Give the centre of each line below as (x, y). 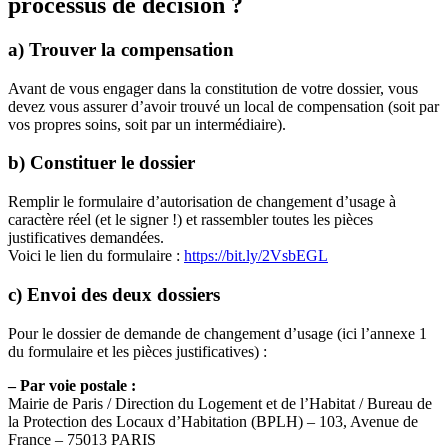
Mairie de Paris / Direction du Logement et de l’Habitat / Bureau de (220, 403)
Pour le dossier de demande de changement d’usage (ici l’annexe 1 (217, 333)
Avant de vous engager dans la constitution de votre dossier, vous (213, 88)
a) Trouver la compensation (121, 49)
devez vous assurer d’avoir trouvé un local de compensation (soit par (223, 106)
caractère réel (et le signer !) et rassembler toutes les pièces (190, 220)
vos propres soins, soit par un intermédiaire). (147, 124)
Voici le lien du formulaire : (96, 256)
